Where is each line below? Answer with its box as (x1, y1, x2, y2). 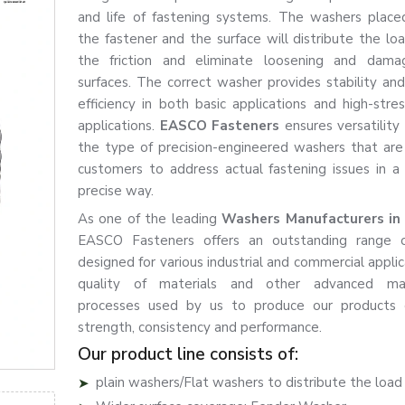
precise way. (78, 182, 154, 200)
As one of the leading (78, 210, 222, 228)
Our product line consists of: (78, 343, 298, 366)
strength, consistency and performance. (78, 318, 322, 336)
